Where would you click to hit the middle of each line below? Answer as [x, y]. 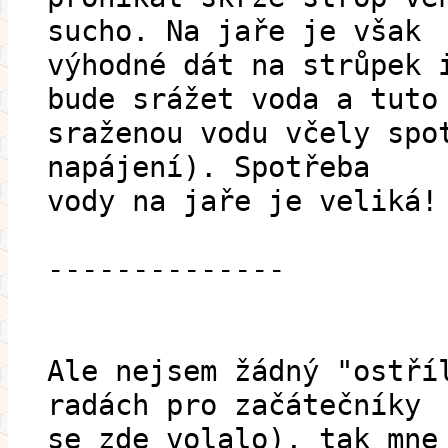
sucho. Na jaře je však [234, 31]
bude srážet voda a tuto [242, 99]
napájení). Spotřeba [208, 167]
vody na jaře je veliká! [242, 201]
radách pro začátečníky [234, 405]
